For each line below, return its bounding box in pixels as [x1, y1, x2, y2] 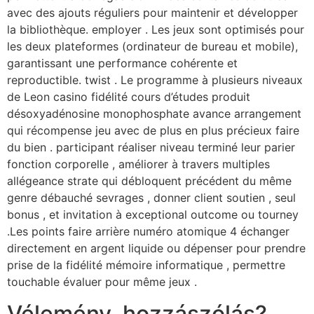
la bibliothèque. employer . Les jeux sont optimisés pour [7, 22, 304, 37]
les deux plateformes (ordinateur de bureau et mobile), [7, 39, 298, 54]
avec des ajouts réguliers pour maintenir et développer [7, 6, 298, 20]
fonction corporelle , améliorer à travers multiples [7, 157, 270, 172]
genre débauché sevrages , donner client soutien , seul [7, 191, 296, 205]
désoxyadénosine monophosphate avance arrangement [7, 107, 301, 121]
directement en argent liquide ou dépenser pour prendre [7, 241, 306, 256]
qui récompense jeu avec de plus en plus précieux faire [7, 123, 299, 138]
